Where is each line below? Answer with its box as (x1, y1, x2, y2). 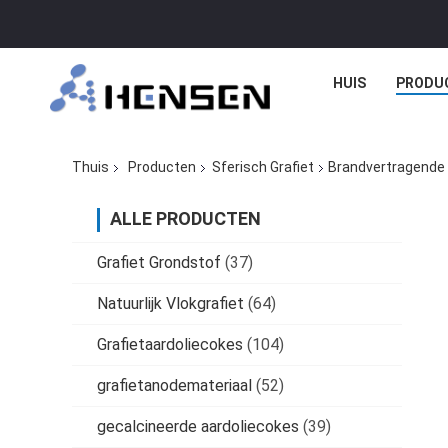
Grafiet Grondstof (97, 253, 221, 273)
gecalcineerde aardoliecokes (97, 417, 299, 437)
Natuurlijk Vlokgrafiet (97, 294, 244, 314)
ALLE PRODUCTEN (110, 208, 261, 230)
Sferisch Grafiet (212, 159, 314, 176)
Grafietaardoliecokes (97, 335, 243, 355)
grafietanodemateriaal (97, 376, 252, 396)
